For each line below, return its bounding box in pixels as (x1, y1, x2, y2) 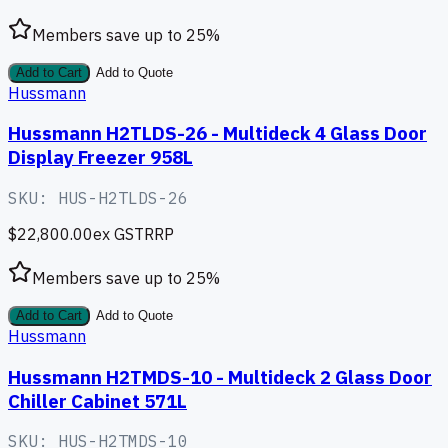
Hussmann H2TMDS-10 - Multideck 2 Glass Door (8, 364, 432, 389)
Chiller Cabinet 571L (8, 388, 187, 413)
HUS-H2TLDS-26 (58, 187, 188, 208)
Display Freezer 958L (8, 145, 193, 170)
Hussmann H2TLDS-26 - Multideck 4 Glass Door (8, 121, 427, 146)
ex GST (93, 223, 144, 244)
